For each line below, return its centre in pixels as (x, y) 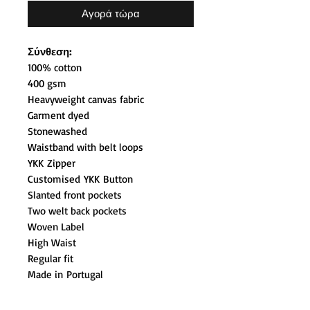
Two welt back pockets (77, 211)
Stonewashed (57, 131)
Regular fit (51, 259)
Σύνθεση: (49, 52)
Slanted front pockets (75, 195)
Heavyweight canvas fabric (86, 100)
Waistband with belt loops (85, 147)
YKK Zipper (52, 163)
